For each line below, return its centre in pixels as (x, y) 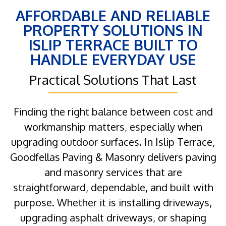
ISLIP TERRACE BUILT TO (113, 45)
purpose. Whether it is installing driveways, (113, 203)
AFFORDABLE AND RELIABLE (113, 16)
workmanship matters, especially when (113, 127)
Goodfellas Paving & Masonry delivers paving (113, 157)
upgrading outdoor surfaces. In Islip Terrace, (113, 142)
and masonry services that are (113, 172)
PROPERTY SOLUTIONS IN (113, 30)
